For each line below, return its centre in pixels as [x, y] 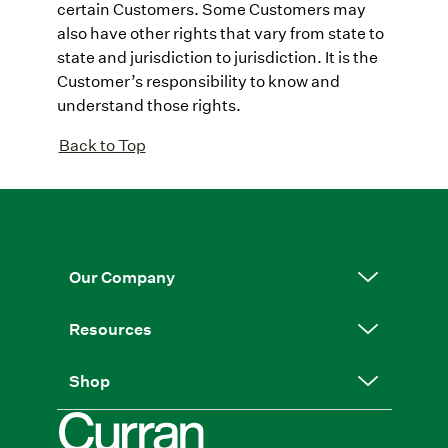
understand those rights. [148, 104]
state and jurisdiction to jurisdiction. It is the [217, 56]
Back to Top [102, 144]
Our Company [121, 276]
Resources [110, 328]
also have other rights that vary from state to [220, 32]
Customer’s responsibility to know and [198, 80]
